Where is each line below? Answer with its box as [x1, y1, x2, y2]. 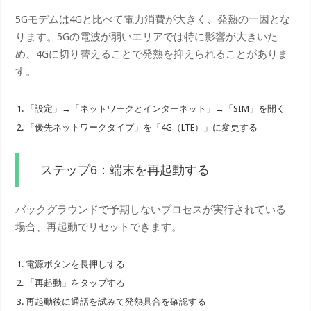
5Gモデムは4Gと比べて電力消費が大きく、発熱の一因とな [15, 13, 291, 26]
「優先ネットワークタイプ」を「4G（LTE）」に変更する [26, 122, 258, 133]
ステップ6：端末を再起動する [40, 163, 210, 178]
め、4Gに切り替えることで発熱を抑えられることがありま [15, 48, 289, 61]
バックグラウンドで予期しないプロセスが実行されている [15, 203, 287, 217]
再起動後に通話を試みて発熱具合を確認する [26, 296, 207, 308]
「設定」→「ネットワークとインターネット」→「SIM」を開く [26, 103, 286, 115]
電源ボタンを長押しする [26, 259, 126, 270]
